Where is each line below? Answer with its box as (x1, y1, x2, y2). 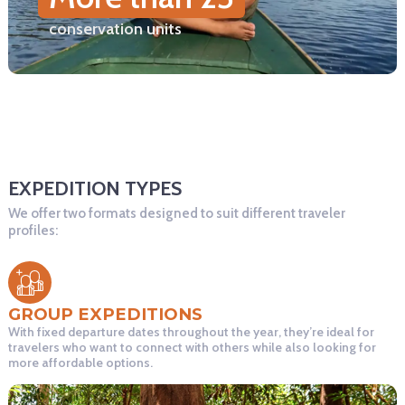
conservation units (49, 18, 182, 39)
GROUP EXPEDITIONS (8, 304, 202, 325)
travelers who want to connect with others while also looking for (8, 340, 376, 354)
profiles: (8, 222, 58, 239)
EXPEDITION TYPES (8, 176, 182, 200)
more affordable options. (8, 355, 153, 370)
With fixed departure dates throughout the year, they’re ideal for (8, 325, 374, 339)
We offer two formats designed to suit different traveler (8, 205, 345, 221)
